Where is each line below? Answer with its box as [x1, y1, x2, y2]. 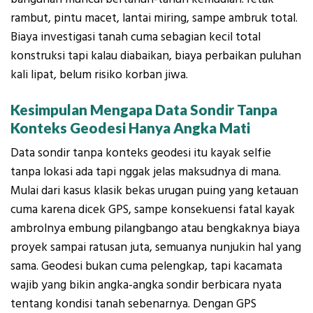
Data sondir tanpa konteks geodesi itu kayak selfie [10, 145, 271, 162]
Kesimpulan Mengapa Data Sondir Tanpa [10, 101, 277, 118]
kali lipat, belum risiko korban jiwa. [10, 66, 188, 84]
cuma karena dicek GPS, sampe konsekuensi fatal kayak [10, 201, 295, 219]
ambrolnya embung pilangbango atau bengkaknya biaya [10, 220, 300, 238]
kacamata [233, 258, 282, 275]
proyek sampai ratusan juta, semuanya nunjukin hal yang [10, 239, 301, 256]
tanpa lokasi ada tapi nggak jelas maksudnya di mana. [10, 163, 281, 181]
